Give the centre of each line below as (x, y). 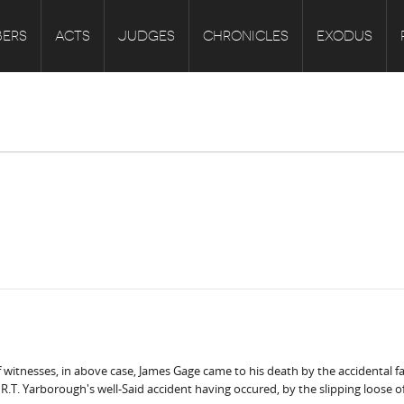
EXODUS (344, 36)
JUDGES (147, 36)
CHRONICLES (246, 36)
